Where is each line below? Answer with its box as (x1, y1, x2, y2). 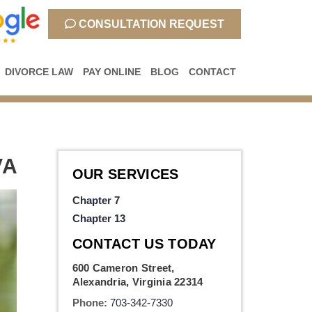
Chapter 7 (72, 194, 120, 207)
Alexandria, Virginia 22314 (72, 276, 203, 288)
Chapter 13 (72, 212, 125, 225)
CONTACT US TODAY (72, 236, 217, 252)
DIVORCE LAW (5, 66, 73, 78)
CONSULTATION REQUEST (75, 18, 224, 31)
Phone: (72, 297, 107, 309)
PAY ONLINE (83, 66, 141, 78)
